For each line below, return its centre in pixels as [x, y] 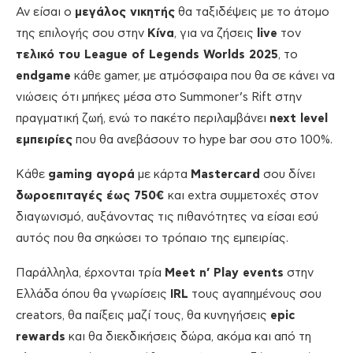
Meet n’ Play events [224, 273]
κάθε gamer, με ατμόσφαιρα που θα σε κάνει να [203, 76]
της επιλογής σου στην [82, 34]
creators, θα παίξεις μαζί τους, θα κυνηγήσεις [143, 316]
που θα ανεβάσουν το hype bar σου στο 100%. [203, 140]
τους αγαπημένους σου [255, 295]
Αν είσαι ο [45, 13]
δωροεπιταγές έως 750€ [90, 196]
